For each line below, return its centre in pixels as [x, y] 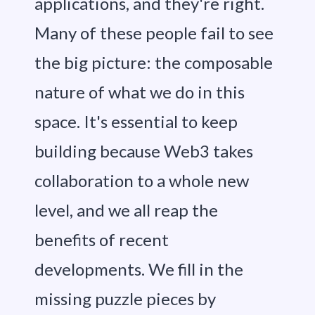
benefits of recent [101, 240]
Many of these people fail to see [154, 33]
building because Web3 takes [143, 151]
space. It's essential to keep [136, 122]
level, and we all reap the [126, 210]
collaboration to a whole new [141, 181]
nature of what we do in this [139, 92]
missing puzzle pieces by [125, 299]
